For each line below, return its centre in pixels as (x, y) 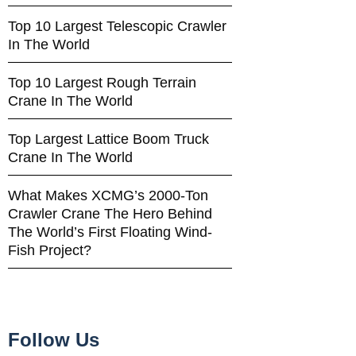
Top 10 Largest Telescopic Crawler (117, 26)
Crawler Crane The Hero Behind (110, 213)
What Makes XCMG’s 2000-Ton (108, 195)
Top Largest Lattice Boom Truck (108, 139)
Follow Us (53, 339)
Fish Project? (49, 250)
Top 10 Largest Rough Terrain (102, 82)
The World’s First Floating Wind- (110, 232)
